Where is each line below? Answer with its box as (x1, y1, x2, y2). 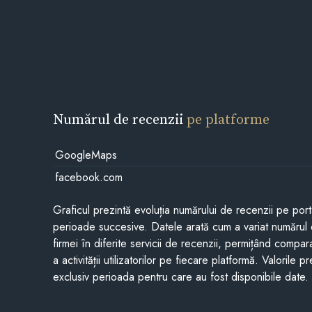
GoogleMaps (54, 146, 117, 163)
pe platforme (187, 109, 270, 129)
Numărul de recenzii (53, 109, 187, 129)
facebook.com (54, 169, 123, 185)
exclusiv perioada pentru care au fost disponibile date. (53, 269, 309, 286)
